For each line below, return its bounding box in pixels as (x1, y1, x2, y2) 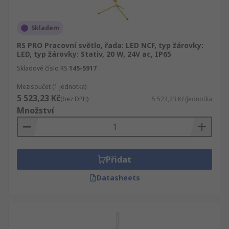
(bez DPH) (60, 95, 88, 103)
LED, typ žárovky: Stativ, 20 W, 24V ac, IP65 (17, 49, 171, 59)
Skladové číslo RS (17, 64, 67, 73)
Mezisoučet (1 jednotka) (17, 82, 86, 91)
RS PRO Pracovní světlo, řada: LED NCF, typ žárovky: (17, 40, 203, 50)
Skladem (31, 24, 59, 32)
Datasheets (96, 173, 140, 182)
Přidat (106, 154, 131, 165)
